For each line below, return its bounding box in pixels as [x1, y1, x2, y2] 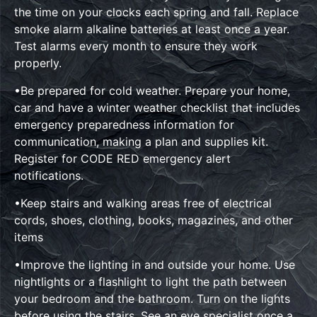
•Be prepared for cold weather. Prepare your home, [14, 83, 290, 98]
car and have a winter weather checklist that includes [14, 100, 300, 115]
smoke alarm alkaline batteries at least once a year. [14, 21, 289, 36]
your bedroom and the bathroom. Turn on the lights [14, 291, 290, 306]
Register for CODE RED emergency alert [14, 151, 231, 166]
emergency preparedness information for [14, 117, 234, 132]
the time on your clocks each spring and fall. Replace [14, 4, 299, 19]
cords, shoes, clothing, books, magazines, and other [14, 212, 293, 227]
